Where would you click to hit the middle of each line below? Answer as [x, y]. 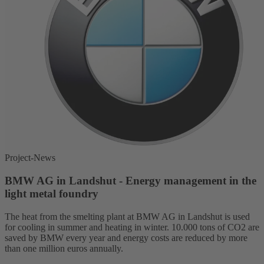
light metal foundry [52, 194]
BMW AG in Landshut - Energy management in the [131, 181]
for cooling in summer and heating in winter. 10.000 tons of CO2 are [132, 227]
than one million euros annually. [64, 248]
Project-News [30, 158]
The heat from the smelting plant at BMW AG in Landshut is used [127, 216]
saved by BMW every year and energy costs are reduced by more [126, 237]
